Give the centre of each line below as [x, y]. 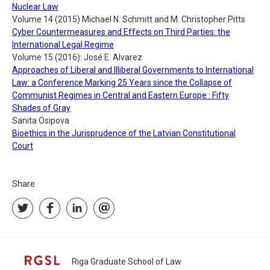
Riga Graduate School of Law [127, 261]
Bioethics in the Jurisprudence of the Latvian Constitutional [124, 133]
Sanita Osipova [41, 120]
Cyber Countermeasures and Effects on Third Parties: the [121, 32]
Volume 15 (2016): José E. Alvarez [77, 57]
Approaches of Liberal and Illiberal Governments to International [133, 70]
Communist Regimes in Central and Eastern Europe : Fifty [121, 95]
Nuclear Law [35, 6]
